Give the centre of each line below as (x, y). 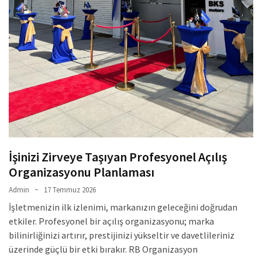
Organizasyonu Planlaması (82, 172)
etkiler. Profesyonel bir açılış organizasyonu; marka (111, 221)
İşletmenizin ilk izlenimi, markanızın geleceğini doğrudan (123, 207)
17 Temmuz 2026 (70, 189)
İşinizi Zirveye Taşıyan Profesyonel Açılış (118, 156)
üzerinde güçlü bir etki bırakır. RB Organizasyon (103, 249)
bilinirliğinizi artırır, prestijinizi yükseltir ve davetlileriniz (122, 235)
